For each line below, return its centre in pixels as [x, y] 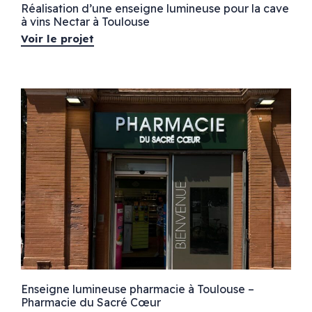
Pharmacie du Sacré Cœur [91, 302]
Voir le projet [57, 38]
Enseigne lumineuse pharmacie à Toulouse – [137, 289]
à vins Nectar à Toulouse [85, 21]
